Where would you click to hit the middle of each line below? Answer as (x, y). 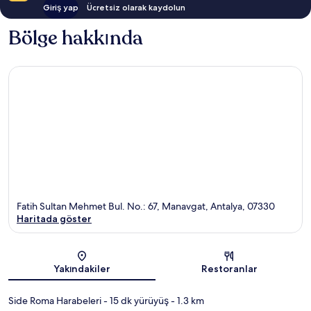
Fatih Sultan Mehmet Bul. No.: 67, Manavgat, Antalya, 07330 (146, 207)
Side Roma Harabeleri (55, 301)
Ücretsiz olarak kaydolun (136, 7)
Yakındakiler (82, 269)
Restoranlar (229, 269)
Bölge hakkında (76, 38)
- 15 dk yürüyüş (135, 301)
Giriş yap (60, 7)
